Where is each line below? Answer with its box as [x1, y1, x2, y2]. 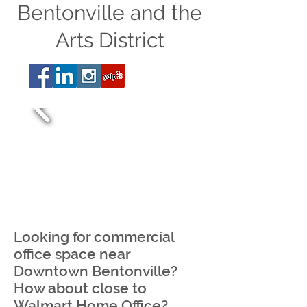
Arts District [55, 28, 164, 52]
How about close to [14, 280, 147, 297]
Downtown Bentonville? [14, 262, 177, 280]
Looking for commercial [14, 228, 174, 245]
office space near [14, 245, 130, 262]
